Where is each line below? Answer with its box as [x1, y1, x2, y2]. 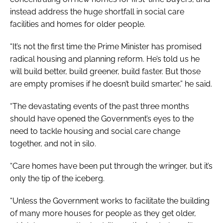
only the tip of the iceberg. [10, 173, 105, 183]
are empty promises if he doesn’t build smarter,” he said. [10, 79, 212, 89]
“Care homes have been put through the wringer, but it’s [10, 161, 213, 171]
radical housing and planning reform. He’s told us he [10, 54, 200, 64]
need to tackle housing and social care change [10, 126, 180, 136]
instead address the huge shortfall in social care [10, 6, 184, 16]
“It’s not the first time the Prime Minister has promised [10, 41, 202, 51]
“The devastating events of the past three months [10, 101, 189, 111]
